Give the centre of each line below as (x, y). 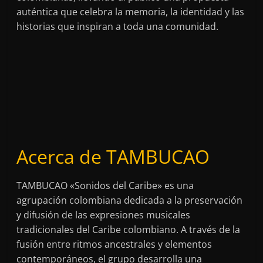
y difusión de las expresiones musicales (104, 215)
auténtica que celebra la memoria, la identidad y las (131, 11)
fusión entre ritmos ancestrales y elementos (114, 244)
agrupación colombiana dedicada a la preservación (130, 200)
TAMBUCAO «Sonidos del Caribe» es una (105, 185)
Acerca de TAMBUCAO (113, 156)
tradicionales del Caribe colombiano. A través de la (129, 229)
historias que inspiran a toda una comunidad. (118, 26)
